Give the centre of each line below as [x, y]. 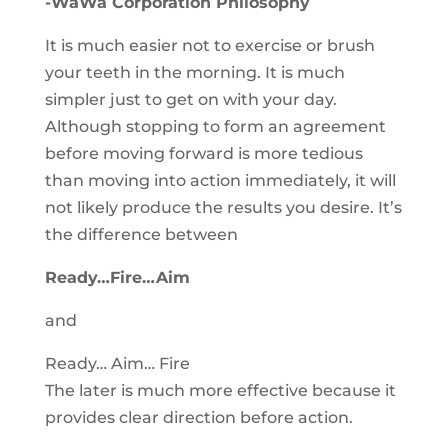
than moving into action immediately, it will [220, 180]
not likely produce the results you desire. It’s [223, 207]
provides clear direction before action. [198, 417]
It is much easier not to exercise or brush [209, 45]
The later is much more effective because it [220, 390]
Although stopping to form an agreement [215, 126]
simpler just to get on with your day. [190, 99]
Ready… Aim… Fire [117, 363]
